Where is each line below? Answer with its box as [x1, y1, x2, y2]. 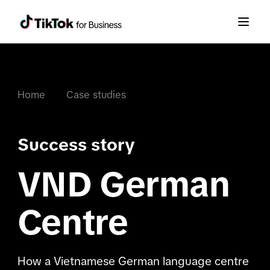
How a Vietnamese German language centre [17, 255, 249, 268]
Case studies [66, 89, 127, 101]
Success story [17, 134, 135, 154]
